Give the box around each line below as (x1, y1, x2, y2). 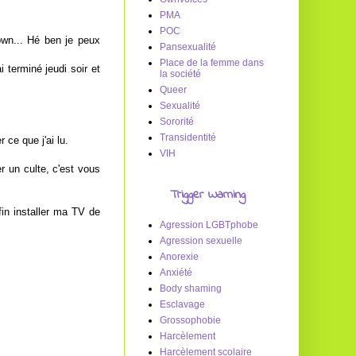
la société (160, 68, 201, 79)
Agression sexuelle (160, 235, 242, 246)
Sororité (160, 116, 194, 127)
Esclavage (160, 299, 205, 310)
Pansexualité (160, 41, 216, 52)
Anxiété (160, 267, 192, 278)
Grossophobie (160, 315, 221, 326)
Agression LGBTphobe (160, 219, 258, 230)
